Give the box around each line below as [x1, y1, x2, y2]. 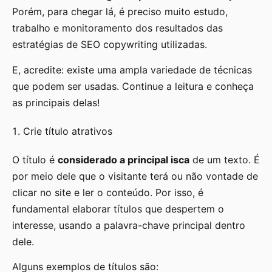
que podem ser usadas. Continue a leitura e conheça [12, 80, 254, 92]
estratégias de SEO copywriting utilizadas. [12, 38, 207, 51]
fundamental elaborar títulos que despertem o [12, 202, 224, 215]
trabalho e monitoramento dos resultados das [12, 22, 223, 35]
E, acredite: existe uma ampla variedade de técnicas [12, 63, 252, 76]
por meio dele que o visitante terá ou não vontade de [12, 169, 258, 182]
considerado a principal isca [58, 153, 189, 166]
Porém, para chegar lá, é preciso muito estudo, [12, 5, 228, 18]
